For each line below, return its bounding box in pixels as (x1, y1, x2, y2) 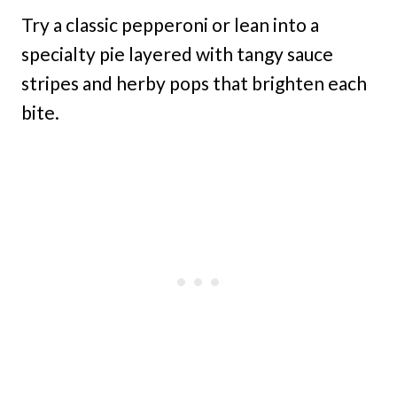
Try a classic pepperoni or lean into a (21, 13, 319, 36)
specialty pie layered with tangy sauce (21, 43, 333, 66)
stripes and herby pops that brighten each (21, 72, 367, 95)
